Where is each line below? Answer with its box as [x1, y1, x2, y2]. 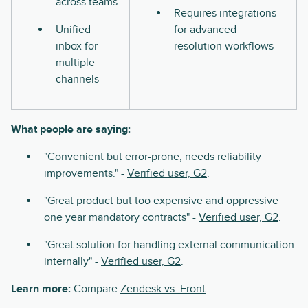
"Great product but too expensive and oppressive [44, 194, 278, 208]
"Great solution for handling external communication [44, 238, 294, 252]
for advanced [174, 23, 236, 37]
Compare [71, 282, 120, 296]
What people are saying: [11, 122, 131, 137]
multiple [56, 56, 95, 70]
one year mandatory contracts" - [44, 210, 199, 225]
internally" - [44, 254, 101, 269]
